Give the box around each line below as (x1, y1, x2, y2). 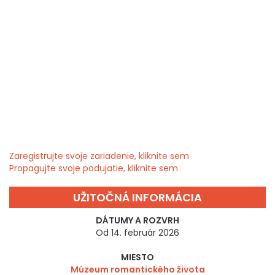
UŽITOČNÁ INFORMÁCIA (73, 190, 202, 206)
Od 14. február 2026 (96, 227, 179, 239)
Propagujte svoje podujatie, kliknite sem (9, 162, 178, 175)
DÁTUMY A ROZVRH (96, 214, 179, 227)
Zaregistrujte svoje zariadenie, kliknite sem (9, 150, 189, 163)
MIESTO (121, 251, 154, 264)
